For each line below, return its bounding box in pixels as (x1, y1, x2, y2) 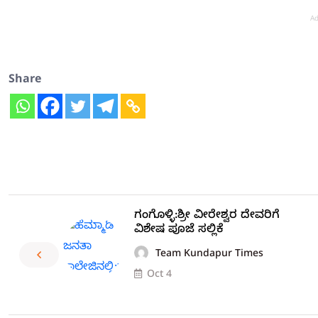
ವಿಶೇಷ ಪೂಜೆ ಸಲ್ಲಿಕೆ (134, 222, 223, 238)
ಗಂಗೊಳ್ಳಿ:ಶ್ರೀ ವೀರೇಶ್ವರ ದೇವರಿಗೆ (134, 208, 280, 224)
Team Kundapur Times (155, 248, 263, 262)
